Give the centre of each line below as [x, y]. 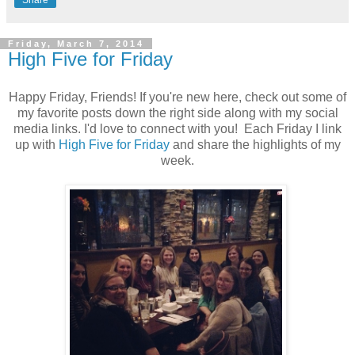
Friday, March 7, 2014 [76, 44]
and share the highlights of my [255, 144]
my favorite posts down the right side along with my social [177, 113]
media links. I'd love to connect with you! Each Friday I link [177, 128]
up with [36, 144]
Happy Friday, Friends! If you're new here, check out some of [177, 97]
